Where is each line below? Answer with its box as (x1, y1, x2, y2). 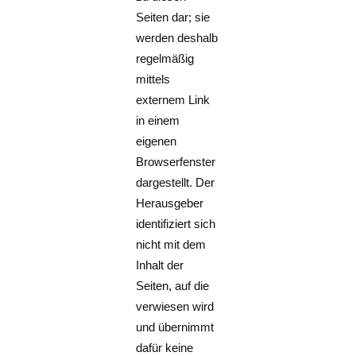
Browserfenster (136, 155, 216, 168)
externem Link (136, 93, 211, 106)
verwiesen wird (136, 300, 215, 313)
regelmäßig (136, 52, 195, 65)
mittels (136, 72, 171, 86)
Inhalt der (136, 258, 184, 272)
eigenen (136, 134, 177, 148)
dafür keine (136, 341, 194, 354)
